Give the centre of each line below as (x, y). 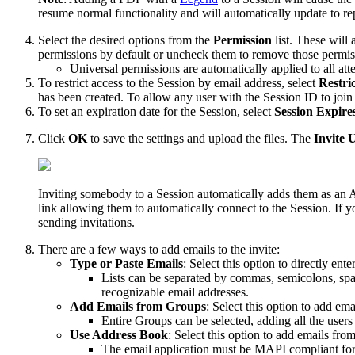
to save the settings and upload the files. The (200, 138)
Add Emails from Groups (138, 306)
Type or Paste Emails (126, 263)
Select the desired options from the (126, 40)
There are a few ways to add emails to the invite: (159, 249)
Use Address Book (119, 334)
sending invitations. (86, 222)
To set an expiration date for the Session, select (156, 111)
